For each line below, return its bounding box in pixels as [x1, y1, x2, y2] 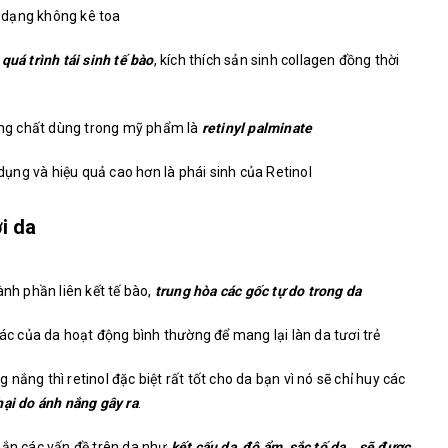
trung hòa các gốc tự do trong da [154, 283, 362, 300]
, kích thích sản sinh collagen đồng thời [153, 52, 400, 69]
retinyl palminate [201, 120, 313, 137]
